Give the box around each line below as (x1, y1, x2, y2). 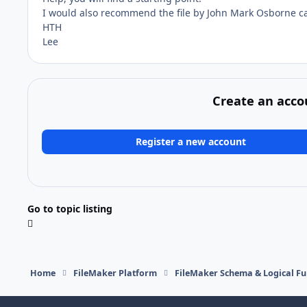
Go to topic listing (27, 202, 112, 216)
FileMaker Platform (73, 267, 157, 279)
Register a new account (136, 135, 247, 149)
